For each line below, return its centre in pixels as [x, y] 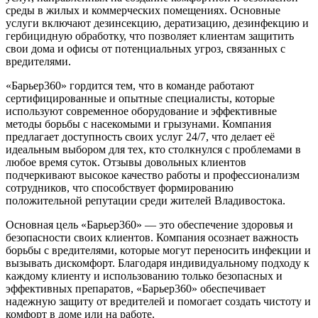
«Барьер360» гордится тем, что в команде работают [130, 85]
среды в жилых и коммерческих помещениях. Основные [143, 10]
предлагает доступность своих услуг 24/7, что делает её [140, 136]
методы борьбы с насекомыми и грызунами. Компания [138, 124]
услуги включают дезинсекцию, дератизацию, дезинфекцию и [157, 23]
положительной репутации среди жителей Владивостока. [146, 200]
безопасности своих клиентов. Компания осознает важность [152, 237]
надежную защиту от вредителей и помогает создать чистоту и [158, 301]
